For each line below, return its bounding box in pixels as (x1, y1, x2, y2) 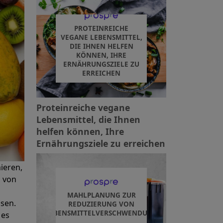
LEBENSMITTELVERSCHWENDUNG (45, 208, 158, 218)
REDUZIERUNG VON (68, 199, 134, 209)
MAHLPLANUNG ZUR (67, 190, 136, 200)
